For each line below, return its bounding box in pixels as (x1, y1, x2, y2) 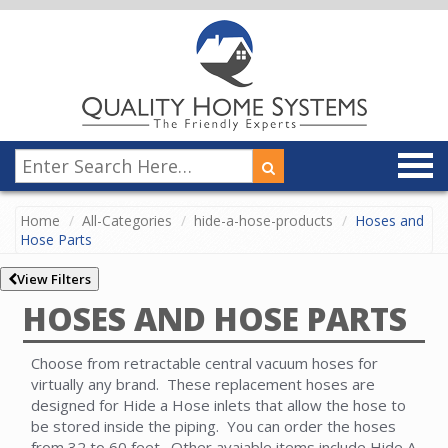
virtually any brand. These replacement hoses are (31, 374, 375, 395)
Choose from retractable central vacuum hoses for (31, 353, 378, 374)
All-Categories (82, 211, 172, 230)
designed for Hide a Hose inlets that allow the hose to (31, 395, 406, 416)
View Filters (17, 270, 91, 289)
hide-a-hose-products (194, 211, 333, 230)
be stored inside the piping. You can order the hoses (31, 416, 396, 437)
